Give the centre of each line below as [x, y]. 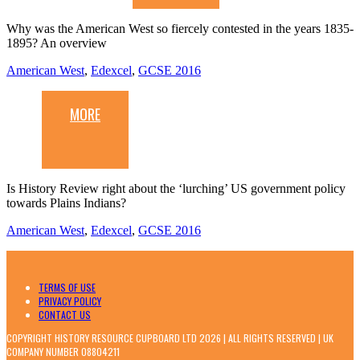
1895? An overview [57, 43]
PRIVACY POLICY [70, 301]
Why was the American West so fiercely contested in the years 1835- [180, 29]
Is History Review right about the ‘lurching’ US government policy [176, 189]
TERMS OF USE [67, 288]
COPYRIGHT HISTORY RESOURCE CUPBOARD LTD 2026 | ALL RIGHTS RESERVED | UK [170, 338]
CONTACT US [65, 315]
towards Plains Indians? [66, 203]
